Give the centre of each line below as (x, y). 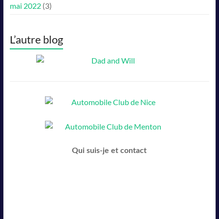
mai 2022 (25, 6)
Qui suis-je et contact (109, 151)
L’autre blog (36, 39)
